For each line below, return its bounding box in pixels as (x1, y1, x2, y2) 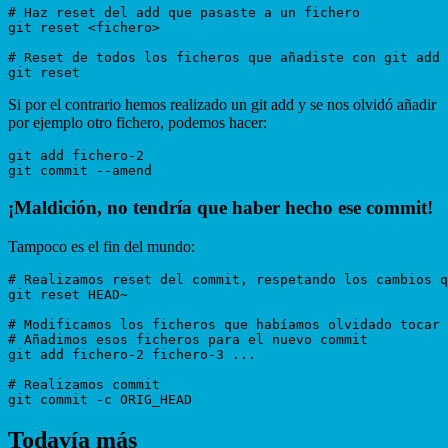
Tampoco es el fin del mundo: (8, 237, 195, 255)
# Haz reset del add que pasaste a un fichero (8, 5, 360, 21)
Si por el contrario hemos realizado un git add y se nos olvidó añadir (8, 96, 436, 114)
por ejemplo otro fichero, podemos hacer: (8, 114, 267, 132)
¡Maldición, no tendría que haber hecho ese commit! (8, 197, 433, 219)
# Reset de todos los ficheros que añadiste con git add (8, 50, 440, 66)
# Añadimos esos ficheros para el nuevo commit (8, 331, 368, 347)
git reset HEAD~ (8, 286, 136, 302)
